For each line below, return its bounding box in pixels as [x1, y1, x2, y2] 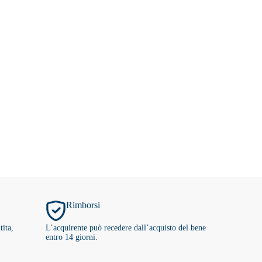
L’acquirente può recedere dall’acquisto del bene [46, 223, 206, 232]
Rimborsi [66, 199, 101, 210]
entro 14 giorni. [46, 232, 98, 242]
